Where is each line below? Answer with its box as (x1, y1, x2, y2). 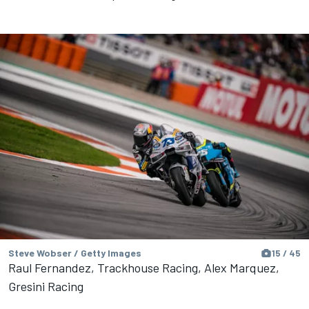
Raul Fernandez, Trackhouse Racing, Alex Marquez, (8, 260, 279, 276)
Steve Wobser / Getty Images (8, 247, 141, 259)
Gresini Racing (8, 279, 83, 295)
